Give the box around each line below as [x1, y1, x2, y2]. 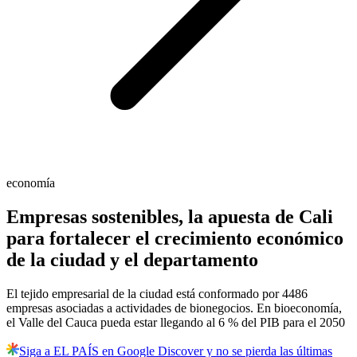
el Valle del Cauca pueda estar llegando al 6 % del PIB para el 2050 [6, 316, 345, 330]
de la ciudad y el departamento [6, 249, 258, 271]
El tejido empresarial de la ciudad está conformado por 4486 [6, 287, 308, 301]
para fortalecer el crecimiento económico [6, 228, 343, 249]
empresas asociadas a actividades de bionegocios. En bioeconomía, [6, 301, 342, 316]
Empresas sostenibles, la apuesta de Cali [6, 206, 333, 228]
